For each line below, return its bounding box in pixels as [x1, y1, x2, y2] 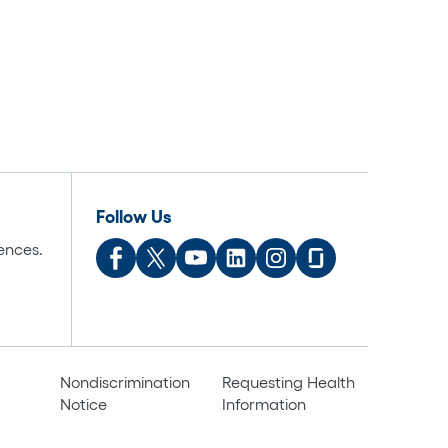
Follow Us [96, 206, 171, 227]
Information [221, 394, 306, 413]
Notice [59, 394, 107, 413]
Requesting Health [221, 372, 355, 391]
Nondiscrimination [59, 372, 190, 391]
